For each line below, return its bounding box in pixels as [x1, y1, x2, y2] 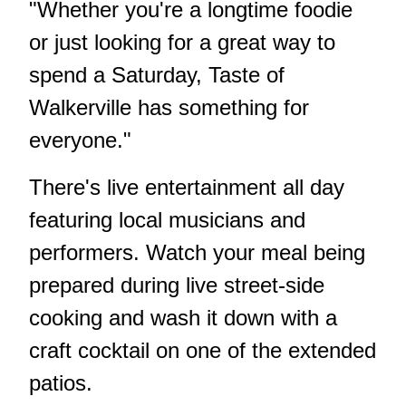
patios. [29, 370, 92, 395]
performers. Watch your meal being [29, 239, 365, 265]
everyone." [29, 127, 131, 152]
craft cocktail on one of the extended [29, 337, 376, 362]
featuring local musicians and [29, 207, 305, 232]
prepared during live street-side [29, 272, 324, 297]
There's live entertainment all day [29, 174, 344, 199]
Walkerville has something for [29, 94, 309, 120]
